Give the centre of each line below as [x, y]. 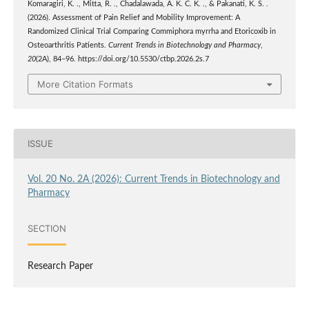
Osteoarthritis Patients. [68, 46]
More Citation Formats [85, 84]
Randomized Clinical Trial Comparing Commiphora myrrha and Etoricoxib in [151, 32]
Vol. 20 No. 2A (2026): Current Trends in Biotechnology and [153, 179]
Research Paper [60, 266]
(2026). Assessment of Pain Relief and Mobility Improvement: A [133, 18]
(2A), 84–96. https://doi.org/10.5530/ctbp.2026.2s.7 [122, 60]
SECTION [47, 229]
